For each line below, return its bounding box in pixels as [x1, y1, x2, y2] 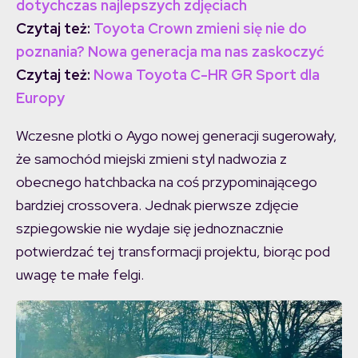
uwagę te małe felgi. [16, 265, 144, 284]
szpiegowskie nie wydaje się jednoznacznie [16, 218, 284, 237]
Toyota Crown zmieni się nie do [93, 18, 307, 38]
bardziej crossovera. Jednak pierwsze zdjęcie [16, 195, 299, 214]
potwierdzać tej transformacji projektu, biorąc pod [16, 241, 330, 261]
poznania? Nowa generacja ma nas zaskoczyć [16, 42, 324, 61]
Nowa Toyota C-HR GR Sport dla [93, 65, 320, 84]
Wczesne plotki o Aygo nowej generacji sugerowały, [16, 125, 337, 145]
